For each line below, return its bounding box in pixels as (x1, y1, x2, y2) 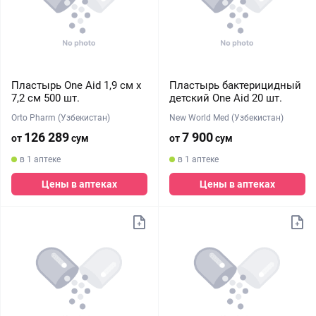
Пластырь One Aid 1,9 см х (11, 79, 141, 92)
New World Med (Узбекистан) (169, 113, 284, 123)
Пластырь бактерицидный (169, 79, 301, 92)
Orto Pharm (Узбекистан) (11, 113, 110, 123)
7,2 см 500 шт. (11, 92, 80, 104)
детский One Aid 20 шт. (169, 92, 282, 104)
